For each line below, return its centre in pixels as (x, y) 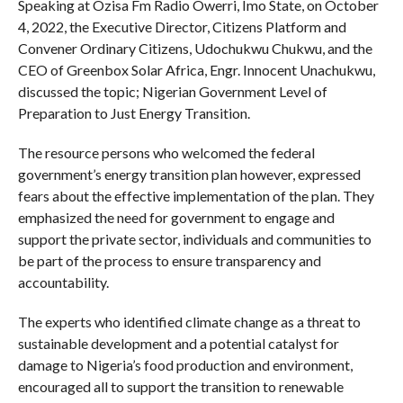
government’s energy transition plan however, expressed (189, 175)
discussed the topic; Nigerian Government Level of (172, 92)
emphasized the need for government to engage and (176, 218)
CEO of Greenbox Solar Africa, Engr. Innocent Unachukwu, (196, 70)
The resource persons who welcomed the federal (166, 153)
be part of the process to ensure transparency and (169, 261)
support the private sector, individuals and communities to (194, 239)
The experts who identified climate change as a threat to (189, 322)
